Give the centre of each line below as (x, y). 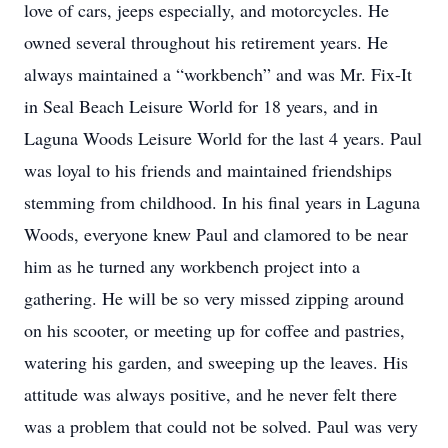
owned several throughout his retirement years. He (206, 42)
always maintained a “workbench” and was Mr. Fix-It (218, 74)
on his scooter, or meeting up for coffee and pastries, (214, 330)
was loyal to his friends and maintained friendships (208, 170)
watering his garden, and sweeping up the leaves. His (216, 362)
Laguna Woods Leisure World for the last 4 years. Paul (223, 138)
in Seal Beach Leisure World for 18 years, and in (201, 106)
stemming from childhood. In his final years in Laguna (222, 202)
